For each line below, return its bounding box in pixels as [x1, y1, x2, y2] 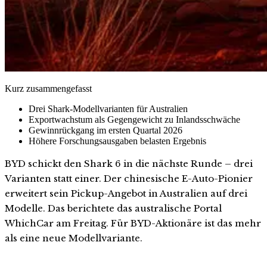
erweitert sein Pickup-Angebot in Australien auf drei [5, 187, 247, 199]
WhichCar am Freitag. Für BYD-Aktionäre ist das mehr [5, 217, 261, 229]
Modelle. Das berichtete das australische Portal [5, 202, 222, 214]
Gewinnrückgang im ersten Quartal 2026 [29, 125, 182, 135]
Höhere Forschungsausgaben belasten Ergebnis [29, 135, 206, 146]
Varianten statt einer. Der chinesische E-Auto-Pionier [5, 172, 253, 184]
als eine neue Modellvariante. [5, 232, 142, 244]
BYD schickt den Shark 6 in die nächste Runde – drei [5, 157, 253, 169]
